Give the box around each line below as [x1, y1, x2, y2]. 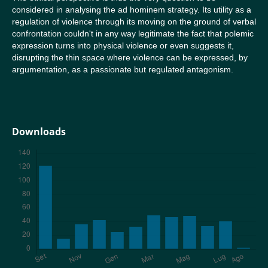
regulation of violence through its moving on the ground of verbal [11, 17, 256, 26]
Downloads [11, 125, 66, 139]
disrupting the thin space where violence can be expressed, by [11, 53, 248, 62]
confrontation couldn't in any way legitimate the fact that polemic [11, 29, 254, 38]
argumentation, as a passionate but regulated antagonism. [11, 65, 233, 74]
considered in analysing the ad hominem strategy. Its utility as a [11, 5, 251, 14]
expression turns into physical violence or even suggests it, [11, 41, 234, 50]
